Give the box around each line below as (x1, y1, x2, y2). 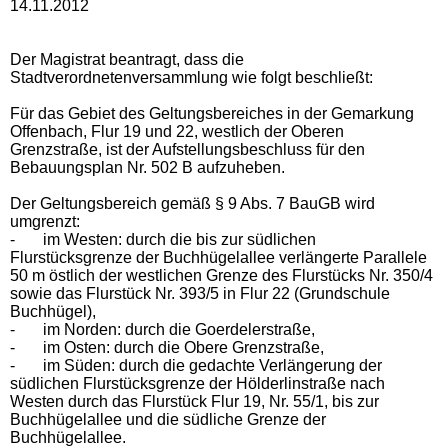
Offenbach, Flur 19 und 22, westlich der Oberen (10, 122, 344, 140)
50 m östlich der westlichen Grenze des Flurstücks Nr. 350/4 (10, 266, 433, 284)
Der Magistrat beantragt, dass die (10, 50, 244, 68)
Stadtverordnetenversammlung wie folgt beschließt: (10, 68, 373, 86)
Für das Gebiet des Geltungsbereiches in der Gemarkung (10, 104, 414, 122)
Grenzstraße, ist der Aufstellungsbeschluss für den (10, 140, 365, 158)
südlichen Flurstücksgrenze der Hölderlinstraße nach (10, 374, 385, 392)
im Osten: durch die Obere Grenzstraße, (43, 338, 324, 356)
